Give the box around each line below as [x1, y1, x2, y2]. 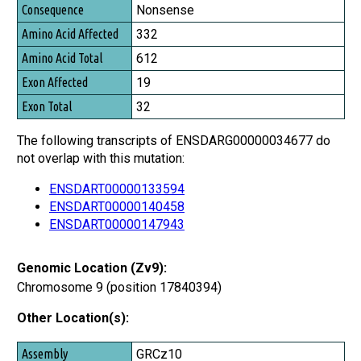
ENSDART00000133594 [49, 180, 185, 197]
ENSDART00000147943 [49, 216, 185, 232]
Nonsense [136, 2, 194, 18]
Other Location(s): [17, 309, 129, 326]
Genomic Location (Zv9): [17, 259, 167, 276]
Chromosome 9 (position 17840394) [17, 279, 222, 295]
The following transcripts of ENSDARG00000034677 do [17, 132, 330, 148]
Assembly [20, 344, 66, 359]
